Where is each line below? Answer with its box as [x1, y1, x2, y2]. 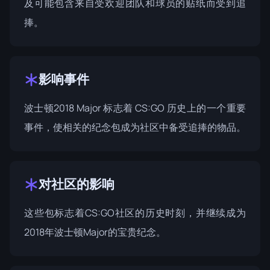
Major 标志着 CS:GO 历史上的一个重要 [74, 101, 246, 115]
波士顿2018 [24, 101, 75, 115]
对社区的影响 [39, 175, 115, 192]
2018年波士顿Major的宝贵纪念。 [24, 225, 166, 239]
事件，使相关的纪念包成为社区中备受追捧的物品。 [24, 121, 246, 134]
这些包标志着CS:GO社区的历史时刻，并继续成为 [24, 206, 246, 219]
